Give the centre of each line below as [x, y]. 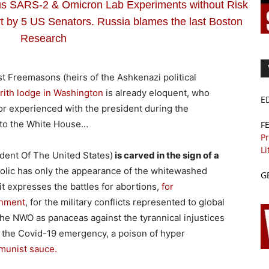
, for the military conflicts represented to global [125, 202]
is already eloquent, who [156, 92]
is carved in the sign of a [166, 155]
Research [44, 38]
